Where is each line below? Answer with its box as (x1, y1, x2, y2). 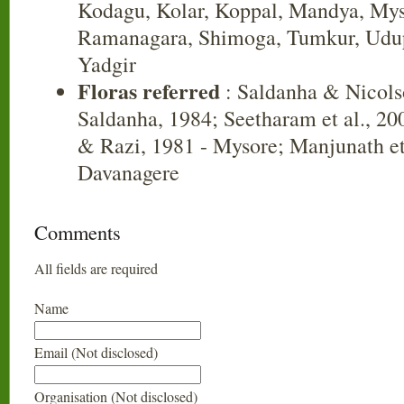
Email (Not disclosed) (34, 343, 158, 362)
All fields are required (34, 259, 158, 278)
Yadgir (78, 50, 136, 78)
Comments (34, 218, 121, 245)
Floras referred (78, 75, 220, 106)
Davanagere (78, 158, 179, 187)
